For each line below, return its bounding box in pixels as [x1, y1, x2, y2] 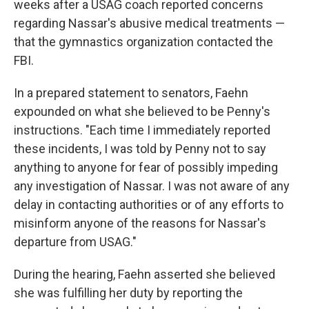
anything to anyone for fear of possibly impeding [14, 160, 278, 175]
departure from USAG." [14, 235, 137, 249]
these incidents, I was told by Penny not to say [14, 141, 266, 156]
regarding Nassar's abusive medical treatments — [14, 16, 285, 30]
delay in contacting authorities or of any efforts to [14, 197, 283, 212]
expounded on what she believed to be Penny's [14, 104, 270, 119]
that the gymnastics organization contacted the [14, 34, 273, 49]
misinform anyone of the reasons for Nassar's [14, 216, 266, 230]
